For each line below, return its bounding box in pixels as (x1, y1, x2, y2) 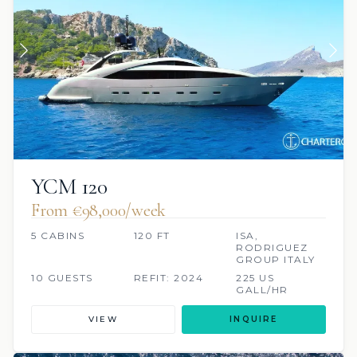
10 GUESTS (31, 272, 93, 284)
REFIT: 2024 (133, 272, 204, 284)
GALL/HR (236, 284, 288, 296)
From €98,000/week (31, 200, 167, 222)
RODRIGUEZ (236, 241, 308, 254)
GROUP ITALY (236, 253, 316, 266)
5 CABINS (31, 229, 84, 242)
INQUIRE (229, 314, 278, 325)
